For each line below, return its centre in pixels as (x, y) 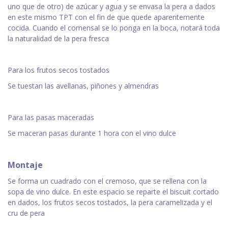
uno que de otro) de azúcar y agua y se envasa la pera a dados (111, 7)
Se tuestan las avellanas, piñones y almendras (83, 86)
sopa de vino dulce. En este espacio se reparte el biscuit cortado (113, 192)
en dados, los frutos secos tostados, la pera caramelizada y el (110, 203)
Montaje (25, 165)
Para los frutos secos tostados (59, 70)
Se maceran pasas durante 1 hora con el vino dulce (92, 133)
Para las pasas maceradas (51, 118)
